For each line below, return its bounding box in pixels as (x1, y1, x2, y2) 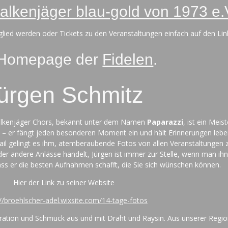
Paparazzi (147, 117, 184, 127)
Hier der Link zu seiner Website (13, 178, 115, 188)
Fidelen (102, 50, 154, 68)
